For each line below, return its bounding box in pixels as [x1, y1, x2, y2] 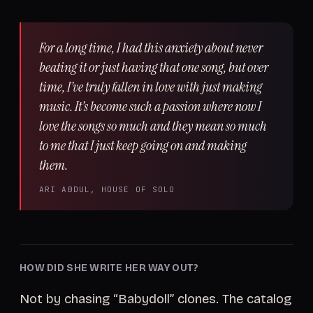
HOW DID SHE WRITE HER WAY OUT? [20, 262, 199, 274]
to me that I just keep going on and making [39, 136, 247, 154]
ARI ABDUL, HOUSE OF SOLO [39, 184, 175, 194]
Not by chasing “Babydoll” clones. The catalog [20, 291, 291, 307]
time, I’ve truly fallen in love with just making [39, 78, 262, 96]
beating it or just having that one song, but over [39, 58, 268, 76]
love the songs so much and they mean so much [39, 117, 267, 135]
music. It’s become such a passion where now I [39, 97, 261, 115]
